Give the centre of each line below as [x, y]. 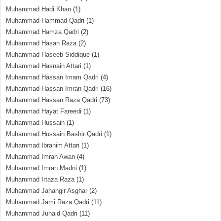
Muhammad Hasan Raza [41, 43]
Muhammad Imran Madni [42, 168]
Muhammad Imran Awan [41, 157]
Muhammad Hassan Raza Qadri [52, 100]
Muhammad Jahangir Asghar [47, 191]
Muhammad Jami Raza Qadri [48, 202]
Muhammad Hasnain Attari [44, 66]
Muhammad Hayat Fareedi [44, 111]
